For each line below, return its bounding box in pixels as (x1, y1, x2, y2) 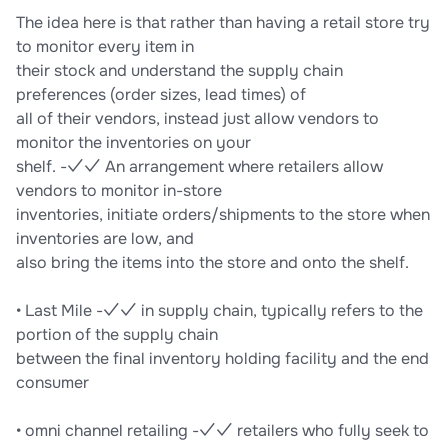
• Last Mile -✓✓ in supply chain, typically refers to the (16, 300, 423, 322)
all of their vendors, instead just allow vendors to (16, 108, 379, 130)
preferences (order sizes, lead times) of (16, 84, 306, 106)
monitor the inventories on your (16, 132, 251, 154)
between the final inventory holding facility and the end (16, 348, 429, 370)
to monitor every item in (16, 36, 194, 58)
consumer (16, 372, 89, 394)
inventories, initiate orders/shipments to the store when (16, 204, 430, 226)
